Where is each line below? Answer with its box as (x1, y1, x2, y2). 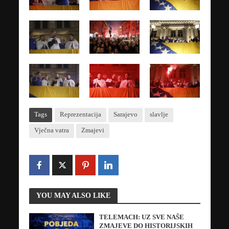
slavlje (149, 110, 168, 118)
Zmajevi (81, 126, 104, 134)
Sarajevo (113, 110, 138, 118)
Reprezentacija (59, 110, 101, 118)
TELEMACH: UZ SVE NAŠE (99, 213, 185, 221)
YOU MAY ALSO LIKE (36, 191, 110, 200)
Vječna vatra (34, 126, 69, 134)
